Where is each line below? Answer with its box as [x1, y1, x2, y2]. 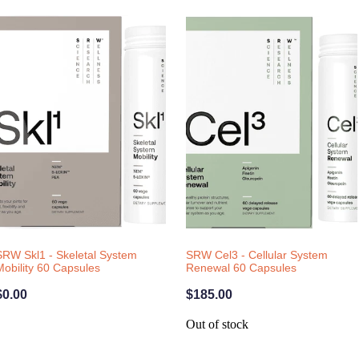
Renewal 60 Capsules [186, 260, 297, 274]
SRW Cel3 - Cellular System [186, 248, 329, 261]
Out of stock [186, 317, 249, 331]
